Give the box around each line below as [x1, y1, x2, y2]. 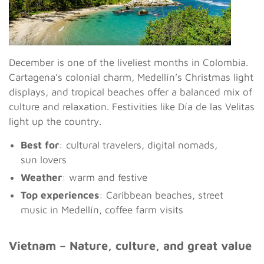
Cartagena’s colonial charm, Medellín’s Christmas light [9, 71, 253, 84]
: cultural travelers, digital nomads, [59, 139, 217, 151]
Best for [21, 139, 59, 151]
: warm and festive [62, 171, 147, 184]
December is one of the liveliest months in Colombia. [9, 57, 248, 69]
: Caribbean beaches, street [99, 189, 223, 202]
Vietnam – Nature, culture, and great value [9, 239, 252, 253]
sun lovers [21, 154, 67, 166]
